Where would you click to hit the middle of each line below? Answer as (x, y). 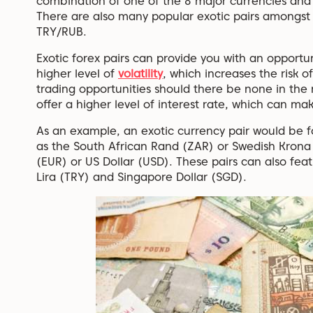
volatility (140, 73)
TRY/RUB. (61, 31)
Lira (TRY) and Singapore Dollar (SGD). (141, 177)
